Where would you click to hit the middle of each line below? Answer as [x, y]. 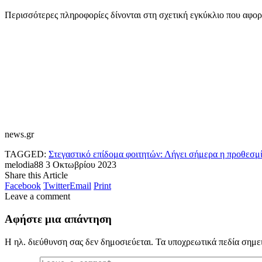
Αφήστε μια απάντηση [58, 219]
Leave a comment [37, 196]
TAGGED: [25, 154]
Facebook [23, 186]
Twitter [56, 186]
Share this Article [36, 175]
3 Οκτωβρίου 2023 [81, 165]
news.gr [19, 135]
